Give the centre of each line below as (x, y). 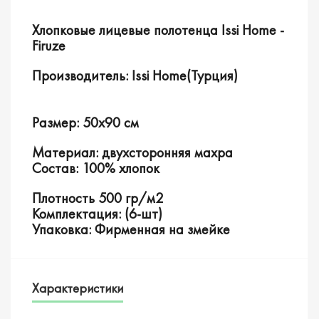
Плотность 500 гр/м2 (98, 198)
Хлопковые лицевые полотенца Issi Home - (158, 30)
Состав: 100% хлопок (96, 168)
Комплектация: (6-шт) (97, 213)
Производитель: (82, 75)
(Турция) (212, 75)
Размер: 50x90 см (85, 122)
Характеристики (78, 288)
